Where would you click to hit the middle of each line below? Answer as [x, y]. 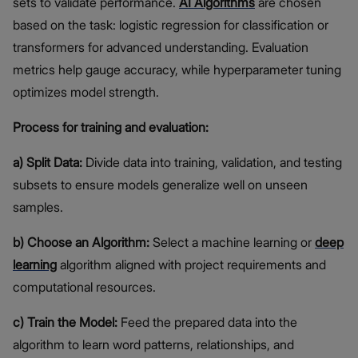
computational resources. [84, 287]
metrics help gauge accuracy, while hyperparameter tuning [177, 70]
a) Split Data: [48, 163]
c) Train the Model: [65, 322]
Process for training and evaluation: [111, 127]
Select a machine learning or [234, 243]
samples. [38, 207]
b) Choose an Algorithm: [83, 243]
